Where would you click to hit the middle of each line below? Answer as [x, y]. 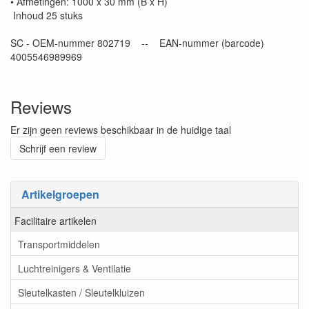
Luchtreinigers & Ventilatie [74, 268]
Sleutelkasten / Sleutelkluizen [81, 292]
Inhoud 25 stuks [47, 16]
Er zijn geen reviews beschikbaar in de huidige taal [121, 130]
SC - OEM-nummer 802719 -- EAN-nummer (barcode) [137, 43]
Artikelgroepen [60, 195]
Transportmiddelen [59, 244]
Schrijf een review [58, 149]
